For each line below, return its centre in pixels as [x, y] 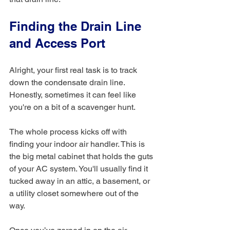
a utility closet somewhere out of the [75, 193]
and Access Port [57, 43]
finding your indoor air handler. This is [78, 144]
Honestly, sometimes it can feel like [74, 94]
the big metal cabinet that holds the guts [82, 156]
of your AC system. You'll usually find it [80, 168]
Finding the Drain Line [77, 26]
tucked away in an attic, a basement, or [81, 181]
